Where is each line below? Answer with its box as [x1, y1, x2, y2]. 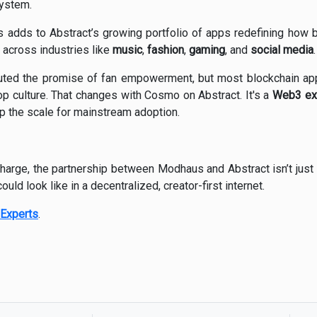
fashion [147, 43, 184, 57]
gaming [189, 43, 225, 57]
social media [250, 43, 313, 57]
